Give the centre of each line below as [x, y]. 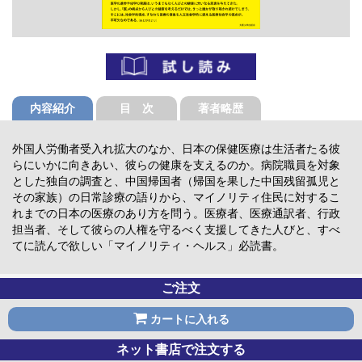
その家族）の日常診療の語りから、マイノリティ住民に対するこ [176, 198]
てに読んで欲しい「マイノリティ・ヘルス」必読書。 [148, 246]
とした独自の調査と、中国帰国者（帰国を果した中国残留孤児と [176, 181]
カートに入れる [188, 320]
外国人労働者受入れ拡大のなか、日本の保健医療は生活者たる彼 [176, 149]
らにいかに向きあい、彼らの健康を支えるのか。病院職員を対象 [176, 165]
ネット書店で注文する [181, 350]
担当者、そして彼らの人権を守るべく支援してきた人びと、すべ [176, 230]
